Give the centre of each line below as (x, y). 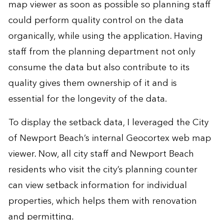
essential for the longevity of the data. (87, 99)
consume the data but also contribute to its (99, 67)
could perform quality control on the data (96, 20)
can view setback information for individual (97, 185)
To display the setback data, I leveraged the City (108, 122)
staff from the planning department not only (102, 52)
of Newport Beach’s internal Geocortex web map (110, 138)
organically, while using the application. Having (105, 36)
